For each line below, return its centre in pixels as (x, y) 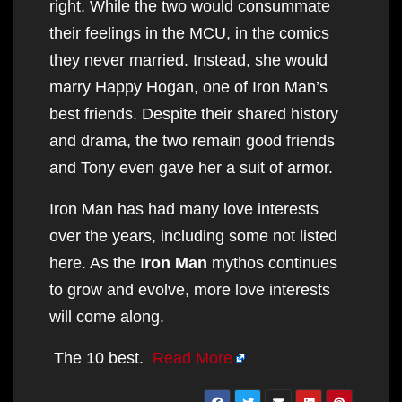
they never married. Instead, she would (188, 60)
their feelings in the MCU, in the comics (189, 33)
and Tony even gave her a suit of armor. (191, 167)
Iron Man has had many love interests (184, 209)
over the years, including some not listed (193, 236)
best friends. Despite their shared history (194, 114)
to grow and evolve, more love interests (190, 289)
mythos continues (272, 262)
